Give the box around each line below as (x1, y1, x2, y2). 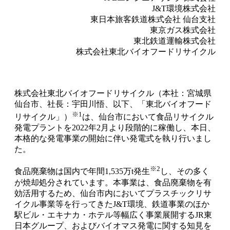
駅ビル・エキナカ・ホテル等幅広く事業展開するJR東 (14, 210, 212, 219)
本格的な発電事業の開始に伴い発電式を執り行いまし (14, 134, 212, 143)
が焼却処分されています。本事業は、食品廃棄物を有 (14, 178, 212, 187)
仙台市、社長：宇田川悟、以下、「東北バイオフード (14, 99, 212, 108)
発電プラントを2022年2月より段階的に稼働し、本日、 (14, 123, 216, 132)
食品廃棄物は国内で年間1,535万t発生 (14, 167, 150, 176)
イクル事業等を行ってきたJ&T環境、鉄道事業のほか (14, 199, 209, 208)
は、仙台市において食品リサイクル (82, 112, 214, 122)
